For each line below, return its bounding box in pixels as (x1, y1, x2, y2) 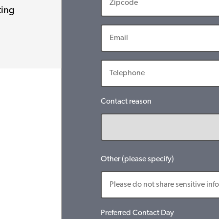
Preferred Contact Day (101, 209, 174, 217)
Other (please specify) (101, 155, 174, 163)
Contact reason (101, 98, 152, 106)
